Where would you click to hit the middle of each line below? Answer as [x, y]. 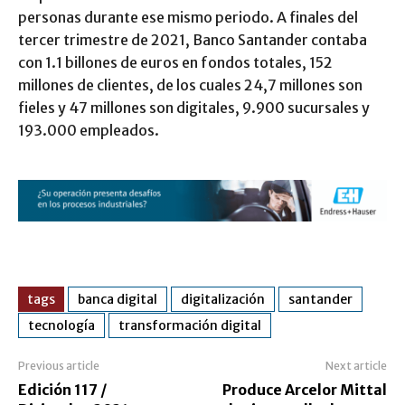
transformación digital [190, 325]
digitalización [223, 299]
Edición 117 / [63, 389]
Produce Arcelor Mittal [304, 389]
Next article [356, 365]
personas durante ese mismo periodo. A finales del [188, 18]
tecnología [61, 325]
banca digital [118, 299]
